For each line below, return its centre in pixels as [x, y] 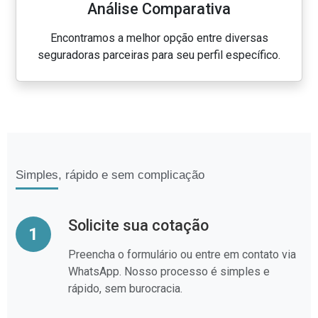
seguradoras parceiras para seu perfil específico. [159, 55]
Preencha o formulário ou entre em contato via [182, 254]
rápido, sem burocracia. [125, 289]
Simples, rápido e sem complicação [110, 175]
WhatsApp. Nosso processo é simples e [169, 272]
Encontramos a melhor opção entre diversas [159, 38]
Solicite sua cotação [138, 225]
